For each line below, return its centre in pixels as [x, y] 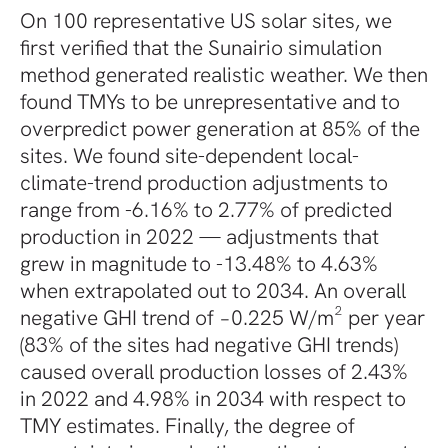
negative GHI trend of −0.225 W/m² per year [222, 317]
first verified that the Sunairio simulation [201, 47]
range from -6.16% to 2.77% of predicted [206, 209]
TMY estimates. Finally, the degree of [187, 425]
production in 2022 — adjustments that [199, 236]
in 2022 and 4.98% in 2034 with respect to [213, 398]
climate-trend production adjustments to [204, 182]
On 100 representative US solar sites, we [206, 20]
